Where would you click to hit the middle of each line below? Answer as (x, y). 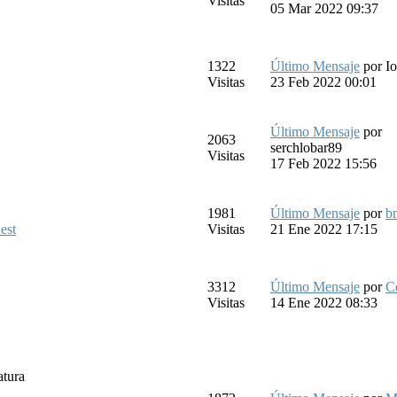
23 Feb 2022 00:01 (323, 82)
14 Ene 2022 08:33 (324, 302)
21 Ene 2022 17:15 (324, 229)
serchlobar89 (306, 147)
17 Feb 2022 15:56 (323, 163)
